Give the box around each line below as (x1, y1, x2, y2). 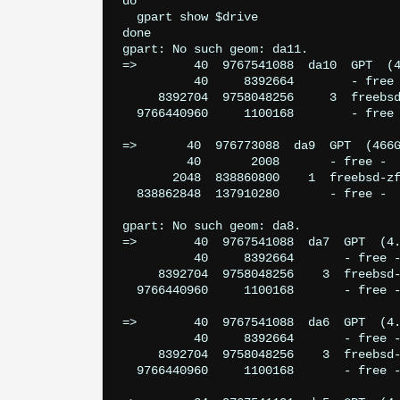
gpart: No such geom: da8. (122, 219, 302, 234)
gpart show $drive (122, 10, 259, 25)
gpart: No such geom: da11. (122, 42, 309, 57)
